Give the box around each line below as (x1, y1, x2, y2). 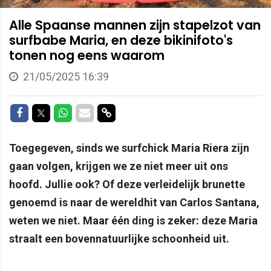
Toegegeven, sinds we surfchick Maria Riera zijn (9, 142, 249, 155)
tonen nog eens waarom (9, 47, 165, 65)
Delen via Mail (90, 106, 154, 119)
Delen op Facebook (22, 106, 113, 119)
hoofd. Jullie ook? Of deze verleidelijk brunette (9, 178, 245, 191)
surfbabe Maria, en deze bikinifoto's (9, 31, 233, 50)
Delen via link (111, 106, 173, 119)
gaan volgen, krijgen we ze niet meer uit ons (9, 160, 228, 173)
